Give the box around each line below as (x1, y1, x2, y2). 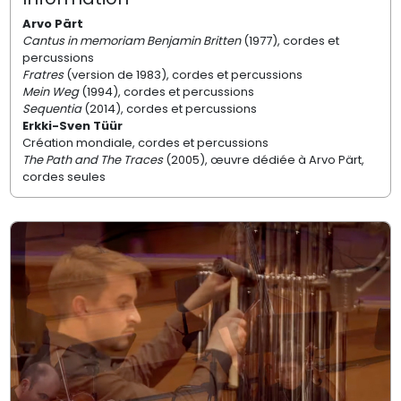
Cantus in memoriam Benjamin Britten (21, 32, 241, 50)
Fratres (21, 66, 64, 84)
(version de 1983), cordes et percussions (63, 66, 305, 84)
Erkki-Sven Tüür (21, 117, 123, 135)
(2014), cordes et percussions (81, 100, 260, 118)
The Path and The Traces (21, 151, 163, 169)
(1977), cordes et (240, 32, 339, 50)
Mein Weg (21, 83, 79, 101)
